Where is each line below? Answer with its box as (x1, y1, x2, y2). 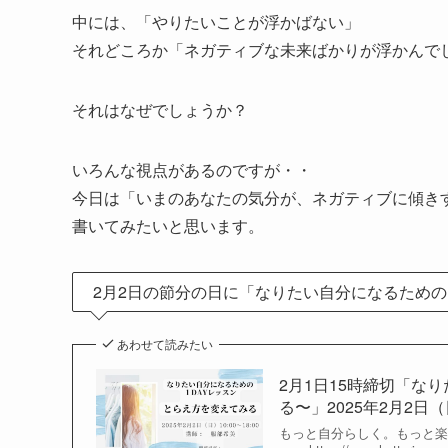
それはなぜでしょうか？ (72, 97, 248, 121)
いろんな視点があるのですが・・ (72, 157, 312, 181)
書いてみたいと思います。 (72, 213, 264, 237)
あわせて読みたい (117, 334, 213, 352)
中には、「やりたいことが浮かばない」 (72, 9, 360, 33)
